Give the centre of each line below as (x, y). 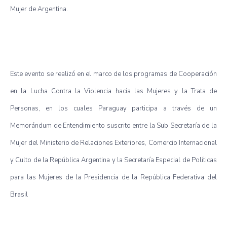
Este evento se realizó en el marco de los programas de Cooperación (113, 74)
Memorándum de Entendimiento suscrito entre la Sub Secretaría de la (113, 125)
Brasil (19, 194)
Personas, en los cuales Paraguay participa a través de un (113, 108)
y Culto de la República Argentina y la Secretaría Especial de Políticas (113, 160)
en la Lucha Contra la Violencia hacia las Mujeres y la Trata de (113, 91)
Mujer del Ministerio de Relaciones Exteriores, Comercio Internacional (113, 143)
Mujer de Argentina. (39, 9)
